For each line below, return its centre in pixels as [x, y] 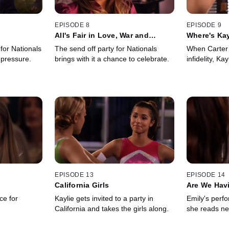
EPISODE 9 [204, 25]
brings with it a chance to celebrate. [112, 59]
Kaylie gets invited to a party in [104, 199]
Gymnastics [76, 43]
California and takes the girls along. [112, 209]
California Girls [82, 185]
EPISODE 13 [74, 175]
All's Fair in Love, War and [102, 35]
